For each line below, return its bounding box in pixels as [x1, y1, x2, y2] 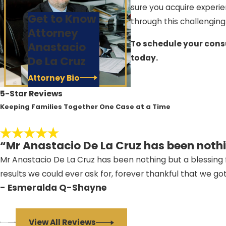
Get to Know [27, 11, 96, 27]
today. [130, 52, 158, 63]
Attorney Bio [27, 72, 80, 83]
